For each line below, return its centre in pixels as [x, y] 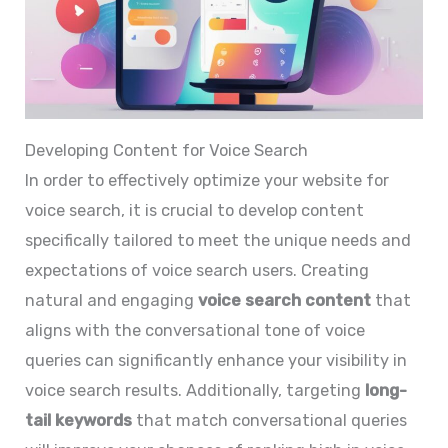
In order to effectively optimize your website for [207, 180]
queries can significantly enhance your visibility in [216, 360]
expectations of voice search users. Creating [197, 270]
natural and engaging [112, 300]
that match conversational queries [270, 420]
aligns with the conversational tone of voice [195, 330]
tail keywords [79, 420]
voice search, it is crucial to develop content [195, 210]
